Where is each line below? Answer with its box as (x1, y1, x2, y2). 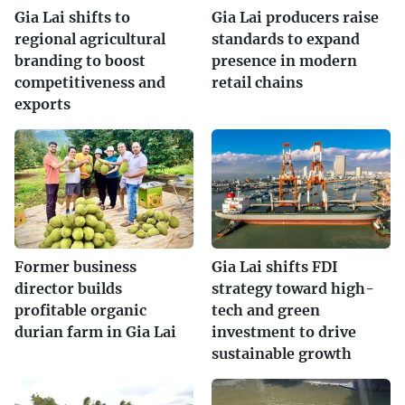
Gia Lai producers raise (212, 7, 379, 26)
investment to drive (212, 322, 356, 341)
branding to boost (14, 51, 146, 70)
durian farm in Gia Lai (14, 322, 176, 341)
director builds (14, 278, 122, 297)
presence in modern (212, 51, 357, 70)
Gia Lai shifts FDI (212, 257, 338, 276)
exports (14, 94, 71, 113)
